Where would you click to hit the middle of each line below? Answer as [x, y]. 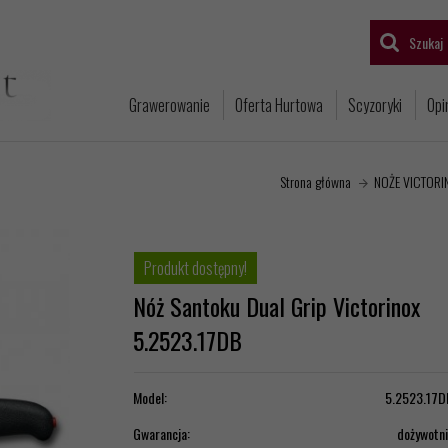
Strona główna [315, 181]
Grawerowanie [169, 105]
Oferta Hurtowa [278, 105]
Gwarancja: [161, 433]
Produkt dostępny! [195, 267]
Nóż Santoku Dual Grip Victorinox [276, 305]
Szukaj [426, 42]
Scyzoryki [374, 105]
